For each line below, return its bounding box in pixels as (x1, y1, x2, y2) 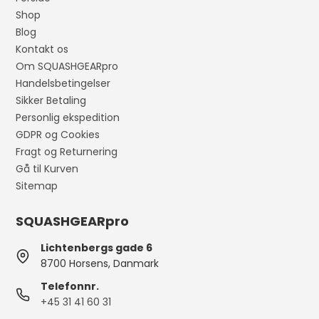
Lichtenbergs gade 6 (41, 241, 153, 256)
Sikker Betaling (16, 93, 87, 108)
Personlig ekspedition (16, 110, 120, 125)
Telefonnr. (41, 279, 100, 294)
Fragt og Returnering (16, 145, 118, 159)
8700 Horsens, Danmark (41, 256, 159, 271)
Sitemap (16, 179, 58, 194)
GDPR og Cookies (16, 127, 100, 142)
